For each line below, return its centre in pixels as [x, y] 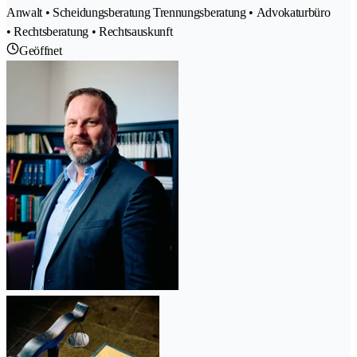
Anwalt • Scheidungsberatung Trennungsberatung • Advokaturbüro [169, 13]
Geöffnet [41, 51]
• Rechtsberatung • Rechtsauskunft [90, 32]
